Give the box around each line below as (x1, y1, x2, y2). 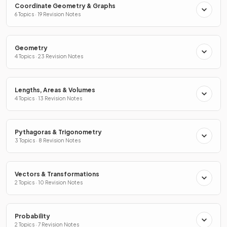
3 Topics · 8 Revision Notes (15, 137, 81, 143)
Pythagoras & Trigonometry (15, 128, 102, 136)
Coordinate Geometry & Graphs (15, 2, 116, 10)
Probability (15, 212, 50, 220)
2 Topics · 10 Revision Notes (15, 179, 83, 185)
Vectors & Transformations (15, 170, 99, 178)
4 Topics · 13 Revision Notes (15, 95, 82, 101)
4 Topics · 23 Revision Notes (15, 53, 83, 59)
